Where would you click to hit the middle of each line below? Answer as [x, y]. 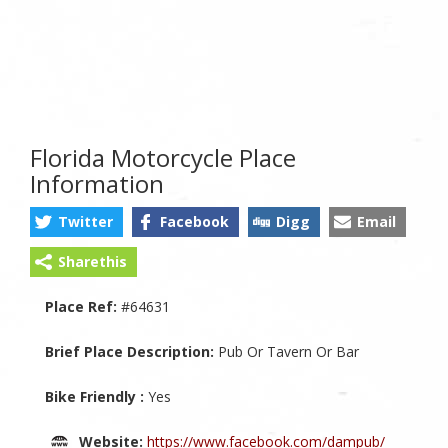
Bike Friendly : [94, 396]
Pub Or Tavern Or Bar [286, 351]
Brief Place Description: [129, 351]
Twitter [85, 221]
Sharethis [92, 261]
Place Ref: [81, 306]
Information [97, 183]
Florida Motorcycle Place [163, 157]
